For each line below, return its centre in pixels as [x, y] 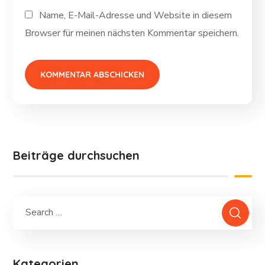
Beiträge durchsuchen [77, 156]
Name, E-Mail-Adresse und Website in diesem [136, 16]
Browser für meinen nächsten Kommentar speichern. [132, 33]
